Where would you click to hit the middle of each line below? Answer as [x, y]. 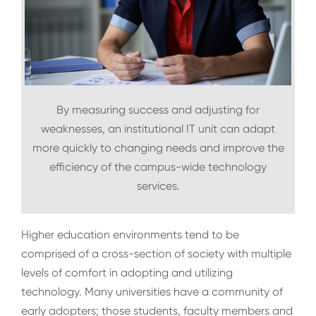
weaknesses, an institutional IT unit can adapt [158, 129]
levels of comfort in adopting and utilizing [127, 273]
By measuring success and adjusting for [158, 110]
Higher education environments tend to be [130, 235]
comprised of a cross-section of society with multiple [156, 254]
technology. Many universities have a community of [152, 292]
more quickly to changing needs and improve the [158, 148]
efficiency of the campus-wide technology [158, 167]
